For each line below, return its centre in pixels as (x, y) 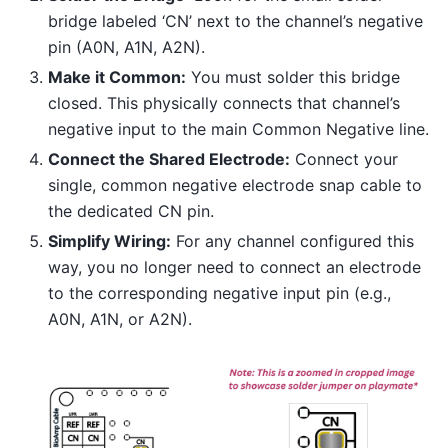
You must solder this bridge (293, 76)
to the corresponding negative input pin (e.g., (219, 292)
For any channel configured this (292, 240)
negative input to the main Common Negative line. (238, 128)
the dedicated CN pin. (131, 210)
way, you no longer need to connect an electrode (234, 266)
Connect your (344, 158)
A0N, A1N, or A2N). (120, 318)
